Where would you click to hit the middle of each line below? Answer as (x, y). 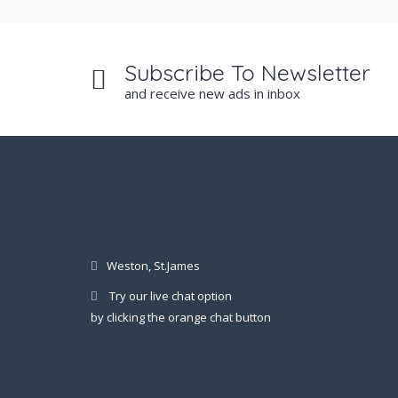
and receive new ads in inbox (212, 93)
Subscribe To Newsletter (247, 72)
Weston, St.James (153, 266)
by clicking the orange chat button (181, 317)
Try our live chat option (171, 296)
